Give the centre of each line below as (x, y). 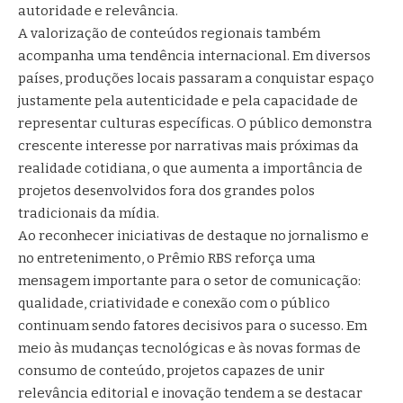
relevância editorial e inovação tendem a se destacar (190, 393)
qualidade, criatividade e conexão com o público (174, 303)
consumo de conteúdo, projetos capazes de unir (171, 370)
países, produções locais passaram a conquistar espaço (196, 78)
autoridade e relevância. (98, 10)
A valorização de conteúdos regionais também (169, 33)
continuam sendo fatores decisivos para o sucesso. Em (193, 325)
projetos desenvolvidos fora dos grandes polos (166, 190)
